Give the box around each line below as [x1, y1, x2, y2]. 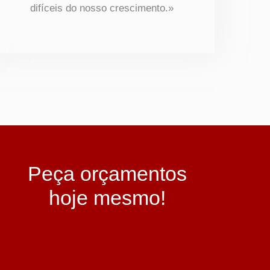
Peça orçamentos [27, 162, 187, 186]
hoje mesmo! [48, 186, 166, 210]
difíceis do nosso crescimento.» [30, 2, 174, 14]
